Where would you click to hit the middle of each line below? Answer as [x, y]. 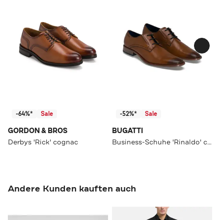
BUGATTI [128, 131]
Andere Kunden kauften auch [72, 188]
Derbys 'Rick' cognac [43, 142]
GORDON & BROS [38, 131]
